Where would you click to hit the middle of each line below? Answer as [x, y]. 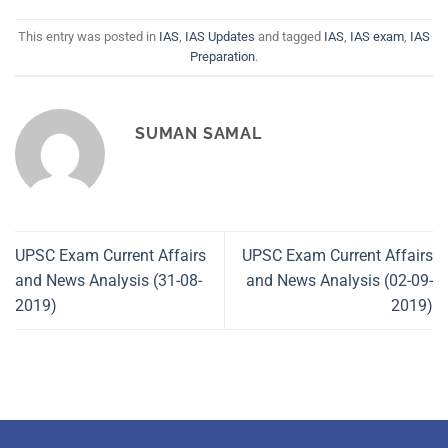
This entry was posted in [88, 36]
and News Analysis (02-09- [339, 280]
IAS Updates [220, 36]
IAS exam [377, 36]
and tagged [289, 36]
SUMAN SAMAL [198, 133]
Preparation [222, 56]
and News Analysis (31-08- [108, 280]
